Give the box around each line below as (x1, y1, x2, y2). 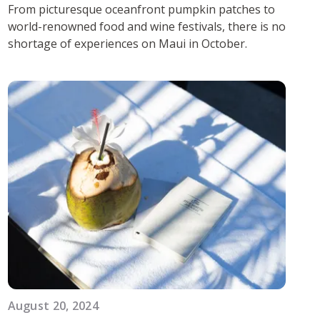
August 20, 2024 (7, 297, 99, 314)
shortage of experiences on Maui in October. (7, 35, 247, 51)
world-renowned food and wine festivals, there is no (7, 18, 286, 34)
